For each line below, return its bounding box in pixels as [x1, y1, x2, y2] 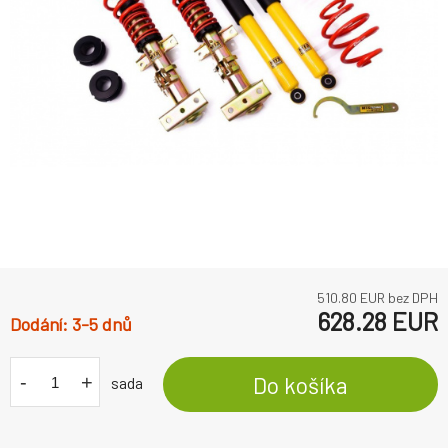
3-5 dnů [72, 313, 132, 336]
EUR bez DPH [357, 289, 438, 307]
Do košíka [253, 370, 348, 399]
